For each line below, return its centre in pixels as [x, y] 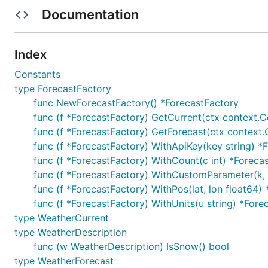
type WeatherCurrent [62, 218]
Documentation [90, 14]
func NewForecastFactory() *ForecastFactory [136, 103]
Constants [37, 74]
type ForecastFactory [63, 89]
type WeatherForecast [64, 261]
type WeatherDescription [71, 232]
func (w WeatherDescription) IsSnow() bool [131, 246]
